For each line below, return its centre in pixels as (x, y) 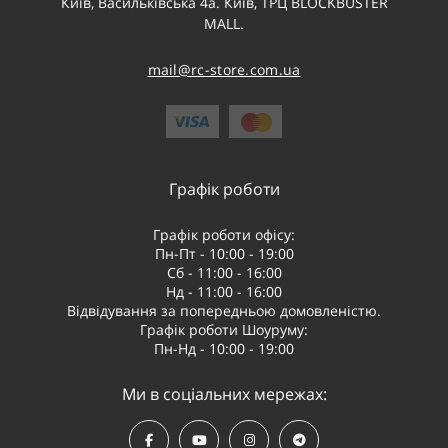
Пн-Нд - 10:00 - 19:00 (224, 349)
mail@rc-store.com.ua (224, 70)
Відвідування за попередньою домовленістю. (224, 311)
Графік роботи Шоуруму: (224, 330)
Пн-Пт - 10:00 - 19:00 (224, 254)
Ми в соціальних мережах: (224, 394)
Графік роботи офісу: (224, 235)
